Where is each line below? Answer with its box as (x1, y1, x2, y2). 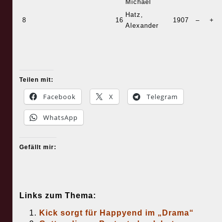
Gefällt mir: (19, 144, 56, 151)
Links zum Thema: (19, 191, 96, 200)
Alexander (125, 22, 159, 30)
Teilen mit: (19, 76, 54, 84)
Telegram (146, 92, 178, 102)
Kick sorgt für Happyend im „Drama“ (39, 209, 194, 218)
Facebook (43, 92, 76, 102)
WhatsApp (43, 113, 78, 122)
